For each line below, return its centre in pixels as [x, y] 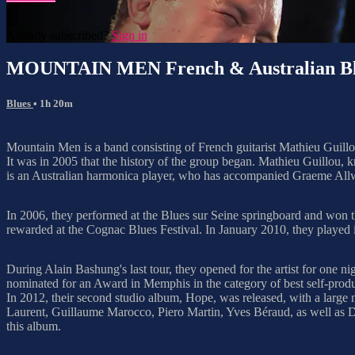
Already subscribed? [59, 35]
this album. [34, 326]
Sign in [130, 35]
